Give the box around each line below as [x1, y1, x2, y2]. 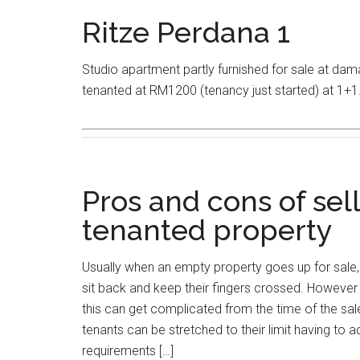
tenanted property [82, 213, 333, 247]
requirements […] [82, 343, 174, 358]
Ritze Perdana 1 [82, 15, 290, 49]
